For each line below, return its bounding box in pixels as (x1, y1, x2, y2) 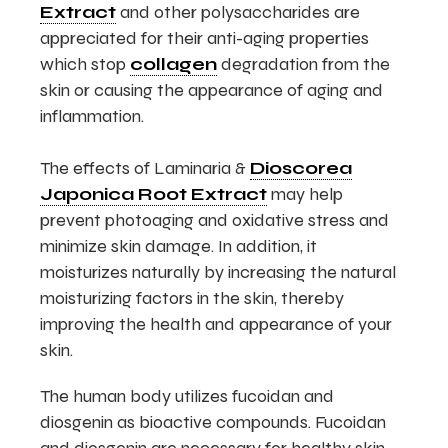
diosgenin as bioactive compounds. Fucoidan (40, 411, 387, 433)
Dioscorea (250, 157, 353, 179)
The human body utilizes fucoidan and (40, 385, 335, 407)
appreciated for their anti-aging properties (40, 27, 370, 49)
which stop (40, 53, 131, 75)
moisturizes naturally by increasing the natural (40, 261, 397, 283)
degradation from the (217, 53, 391, 75)
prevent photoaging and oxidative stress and (40, 209, 390, 231)
